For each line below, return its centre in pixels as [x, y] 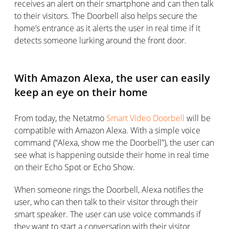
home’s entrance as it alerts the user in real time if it [107, 28]
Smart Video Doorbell [145, 118]
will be [198, 118]
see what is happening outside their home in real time [112, 155]
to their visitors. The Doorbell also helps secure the [106, 16]
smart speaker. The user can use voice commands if [108, 214]
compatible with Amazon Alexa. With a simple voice [107, 130]
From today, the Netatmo [60, 118]
